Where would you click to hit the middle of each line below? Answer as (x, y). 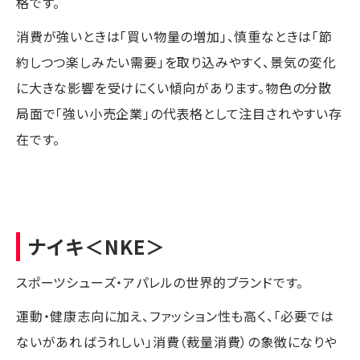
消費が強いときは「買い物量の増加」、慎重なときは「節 (174, 36)
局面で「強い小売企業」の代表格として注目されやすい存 (179, 113)
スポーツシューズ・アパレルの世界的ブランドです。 (160, 282)
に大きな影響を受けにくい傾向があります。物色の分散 (174, 87)
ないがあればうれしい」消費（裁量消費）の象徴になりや (177, 341)
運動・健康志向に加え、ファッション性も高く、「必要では (175, 315)
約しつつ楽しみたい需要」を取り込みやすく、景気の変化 (176, 61)
